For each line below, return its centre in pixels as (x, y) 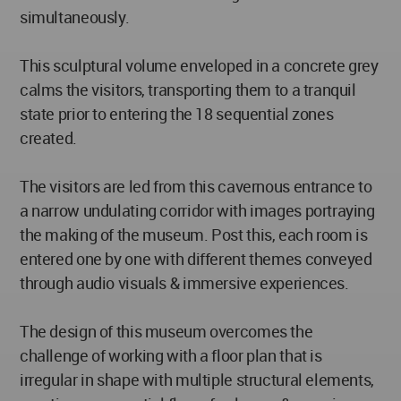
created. (48, 138)
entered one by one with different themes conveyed (196, 259)
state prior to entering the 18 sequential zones (177, 114)
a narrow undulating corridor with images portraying (197, 211)
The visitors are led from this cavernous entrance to (196, 187)
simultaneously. (75, 17)
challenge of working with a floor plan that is (171, 356)
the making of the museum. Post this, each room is (194, 235)
